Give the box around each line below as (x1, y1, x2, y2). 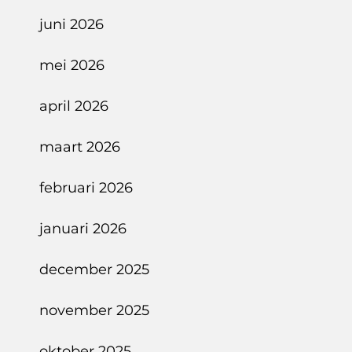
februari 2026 (39, 179, 133, 196)
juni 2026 (39, 16, 104, 33)
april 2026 (39, 97, 108, 115)
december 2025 (39, 261, 149, 278)
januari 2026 (39, 220, 126, 237)
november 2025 (39, 302, 149, 319)
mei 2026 (39, 57, 104, 74)
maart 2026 (39, 138, 120, 156)
